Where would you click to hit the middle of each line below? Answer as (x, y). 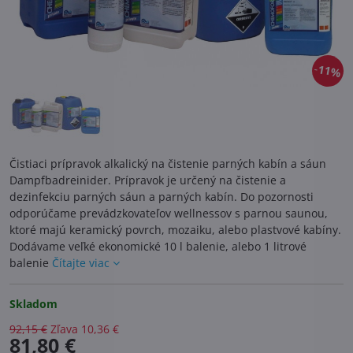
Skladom (33, 303)
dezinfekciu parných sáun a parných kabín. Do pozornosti (162, 196)
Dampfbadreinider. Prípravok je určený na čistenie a (148, 180)
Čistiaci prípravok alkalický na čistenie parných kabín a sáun (168, 163)
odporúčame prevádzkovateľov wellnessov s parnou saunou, (169, 213)
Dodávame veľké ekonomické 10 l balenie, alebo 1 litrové (158, 246)
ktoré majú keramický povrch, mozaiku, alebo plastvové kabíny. (175, 229)
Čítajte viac (81, 262)
